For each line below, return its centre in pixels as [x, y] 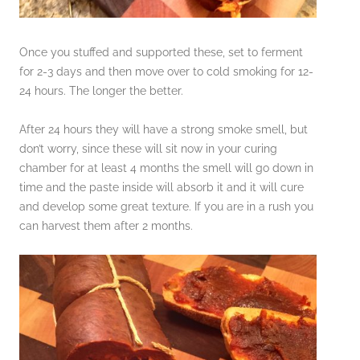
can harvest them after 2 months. [106, 225]
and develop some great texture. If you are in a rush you [166, 206]
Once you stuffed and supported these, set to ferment [161, 52]
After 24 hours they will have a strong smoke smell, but [164, 129]
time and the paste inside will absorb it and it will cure [162, 187]
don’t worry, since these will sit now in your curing [148, 148]
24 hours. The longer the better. [101, 90]
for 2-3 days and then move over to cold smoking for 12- [166, 71]
